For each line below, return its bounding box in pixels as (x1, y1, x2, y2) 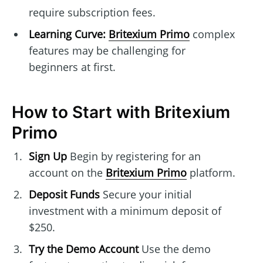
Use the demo (138, 242, 211, 257)
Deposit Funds (28, 187, 100, 202)
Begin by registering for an (66, 149, 201, 164)
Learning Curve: (28, 27, 106, 42)
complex (189, 27, 235, 42)
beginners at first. (28, 60, 116, 75)
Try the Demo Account (28, 242, 139, 257)
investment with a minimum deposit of (28, 204, 221, 218)
